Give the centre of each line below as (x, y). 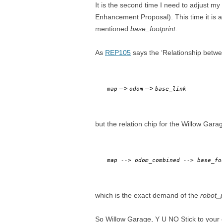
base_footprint (153, 29)
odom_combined (157, 160)
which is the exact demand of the (148, 195)
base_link (171, 89)
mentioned (113, 29)
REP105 (118, 53)
